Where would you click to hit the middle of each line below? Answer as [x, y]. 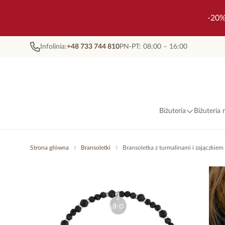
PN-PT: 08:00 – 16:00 [153, 46]
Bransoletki [96, 148]
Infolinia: [53, 46]
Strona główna [49, 148]
